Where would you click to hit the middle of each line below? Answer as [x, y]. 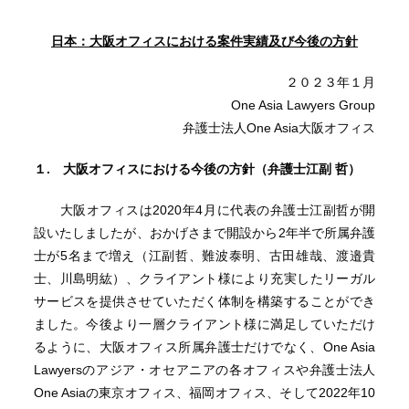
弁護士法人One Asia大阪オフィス [279, 128]
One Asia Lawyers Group [304, 105]
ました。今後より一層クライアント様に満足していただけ [204, 324]
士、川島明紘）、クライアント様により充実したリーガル [204, 278]
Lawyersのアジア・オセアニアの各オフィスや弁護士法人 [204, 370]
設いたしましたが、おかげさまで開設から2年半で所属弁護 [204, 233]
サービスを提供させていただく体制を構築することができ [204, 301]
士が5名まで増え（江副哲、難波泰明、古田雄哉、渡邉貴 [204, 256]
